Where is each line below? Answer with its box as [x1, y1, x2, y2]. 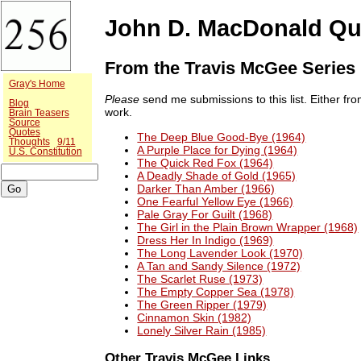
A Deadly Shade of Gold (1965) [137, 168, 297, 182]
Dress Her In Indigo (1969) [137, 233, 274, 247]
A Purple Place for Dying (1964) [137, 143, 298, 156]
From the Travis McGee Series [105, 57, 356, 78]
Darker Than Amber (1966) [137, 181, 276, 195]
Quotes [8, 127, 40, 137]
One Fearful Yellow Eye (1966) [137, 194, 294, 208]
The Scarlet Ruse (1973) [137, 272, 263, 285]
